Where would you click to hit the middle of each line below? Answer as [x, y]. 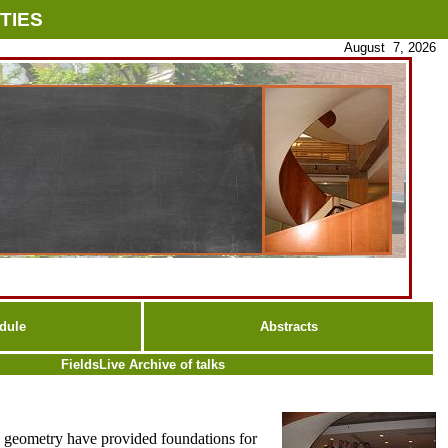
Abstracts [288, 326]
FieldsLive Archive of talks [142, 364]
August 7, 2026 [390, 47]
